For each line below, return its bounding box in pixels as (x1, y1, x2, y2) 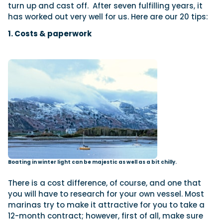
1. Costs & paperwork (8, 28, 92, 39)
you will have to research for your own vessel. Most (8, 189, 204, 200)
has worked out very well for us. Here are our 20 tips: (8, 11, 208, 22)
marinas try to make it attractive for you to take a (8, 200, 205, 211)
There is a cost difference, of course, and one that (8, 178, 201, 189)
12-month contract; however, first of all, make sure (8, 211, 203, 222)
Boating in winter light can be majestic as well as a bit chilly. (8, 158, 177, 166)
